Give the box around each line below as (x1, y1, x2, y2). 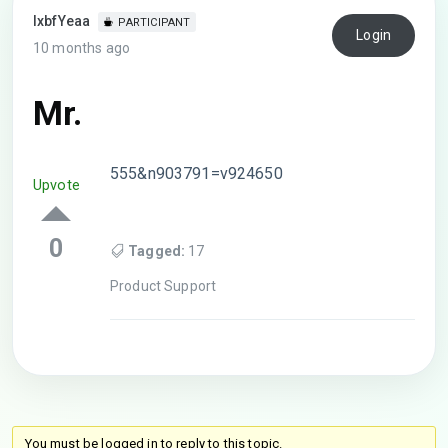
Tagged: (128, 242, 186, 259)
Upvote (33, 177, 80, 194)
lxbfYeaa (33, 13, 91, 29)
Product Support (109, 277, 217, 294)
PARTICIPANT (118, 16, 191, 29)
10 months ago (33, 40, 130, 56)
